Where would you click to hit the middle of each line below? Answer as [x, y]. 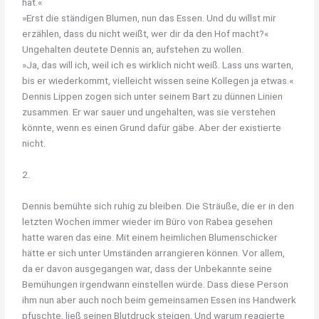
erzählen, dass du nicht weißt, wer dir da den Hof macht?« [146, 33]
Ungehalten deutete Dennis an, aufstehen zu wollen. [133, 49]
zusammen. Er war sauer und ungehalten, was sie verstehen [149, 111]
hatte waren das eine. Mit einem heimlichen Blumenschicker [150, 237]
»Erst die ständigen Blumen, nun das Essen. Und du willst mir [150, 17]
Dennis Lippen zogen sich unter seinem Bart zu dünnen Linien [153, 96]
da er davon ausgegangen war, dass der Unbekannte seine [147, 268]
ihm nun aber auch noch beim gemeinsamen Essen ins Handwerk [159, 299]
